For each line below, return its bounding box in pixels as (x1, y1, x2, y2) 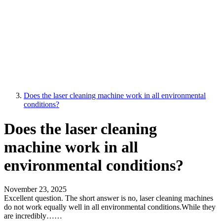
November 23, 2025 (4, 185, 67, 194)
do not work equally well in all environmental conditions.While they (4, 203, 216, 212)
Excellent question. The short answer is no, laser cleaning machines (4, 194, 213, 203)
